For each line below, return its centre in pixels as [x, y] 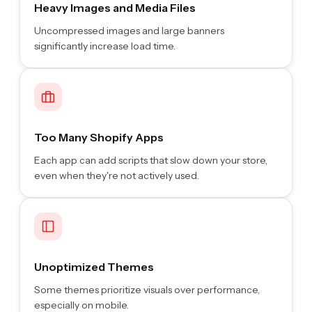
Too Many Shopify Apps [99, 137]
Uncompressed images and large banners [129, 30]
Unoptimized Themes [94, 266]
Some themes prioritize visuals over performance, [147, 289]
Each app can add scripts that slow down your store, [151, 160]
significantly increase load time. [105, 46]
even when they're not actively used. [117, 175]
